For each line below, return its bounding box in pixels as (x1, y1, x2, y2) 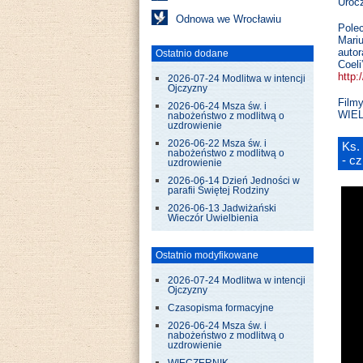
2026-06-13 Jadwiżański (168, 203, 276, 213)
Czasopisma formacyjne (168, 303, 274, 313)
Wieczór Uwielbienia (168, 213, 258, 223)
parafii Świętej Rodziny (168, 186, 269, 195)
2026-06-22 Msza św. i (168, 139, 267, 148)
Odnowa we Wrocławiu (176, 13, 281, 25)
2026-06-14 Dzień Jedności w (168, 176, 300, 186)
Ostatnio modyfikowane (156, 250, 258, 261)
